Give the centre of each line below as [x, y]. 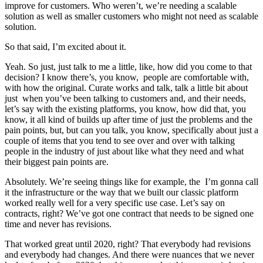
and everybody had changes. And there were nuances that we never [129, 254]
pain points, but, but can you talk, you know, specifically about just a [131, 130]
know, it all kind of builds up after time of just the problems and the [129, 119]
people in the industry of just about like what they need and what [124, 151]
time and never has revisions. [58, 224]
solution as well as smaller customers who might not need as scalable [131, 16]
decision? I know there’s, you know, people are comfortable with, [127, 77]
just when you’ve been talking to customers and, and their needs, [125, 98]
